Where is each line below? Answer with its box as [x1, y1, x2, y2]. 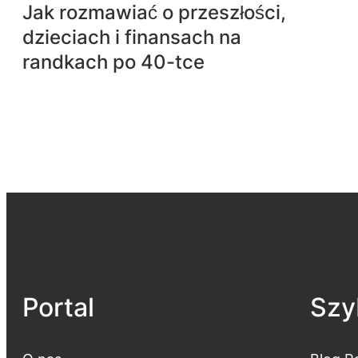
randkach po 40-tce [22, 50, 205, 74]
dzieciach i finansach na [22, 26, 241, 50]
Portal [22, 291, 94, 323]
